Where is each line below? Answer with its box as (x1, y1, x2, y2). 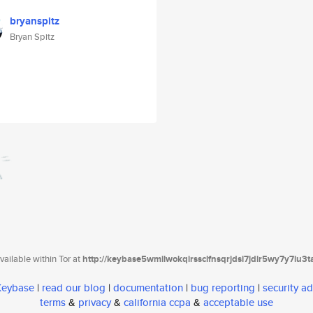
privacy (78, 295, 111, 310)
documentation (113, 280, 183, 296)
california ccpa (124, 295, 191, 310)
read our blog (42, 280, 105, 296)
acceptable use (203, 295, 273, 310)
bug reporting (191, 280, 255, 296)
